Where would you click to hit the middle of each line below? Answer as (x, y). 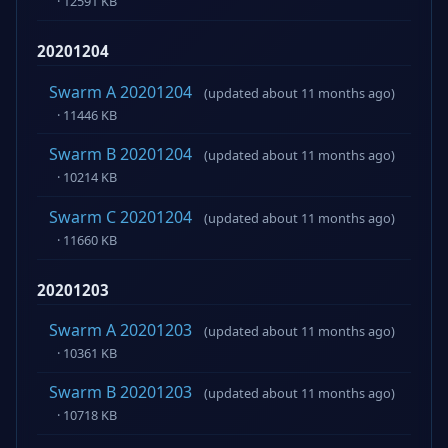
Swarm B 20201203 (120, 392)
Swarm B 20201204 (120, 154)
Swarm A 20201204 (120, 91)
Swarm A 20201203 (120, 329)
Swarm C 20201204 (120, 216)
